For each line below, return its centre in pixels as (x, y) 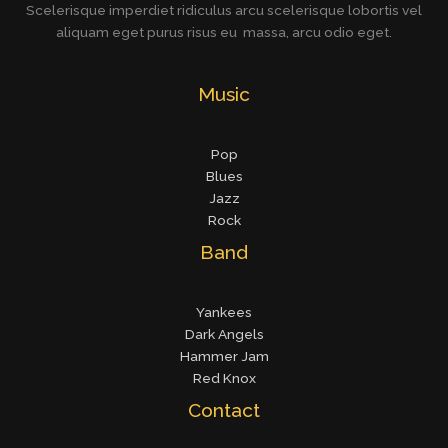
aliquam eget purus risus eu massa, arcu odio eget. (224, 31)
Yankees (224, 312)
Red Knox (224, 378)
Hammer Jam (224, 356)
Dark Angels (224, 334)
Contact (224, 410)
